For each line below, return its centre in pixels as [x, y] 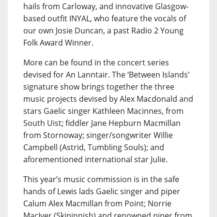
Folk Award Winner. [58, 42]
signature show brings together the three [99, 86]
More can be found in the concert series [96, 62]
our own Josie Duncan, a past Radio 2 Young [103, 30]
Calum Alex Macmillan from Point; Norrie [97, 203]
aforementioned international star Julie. [95, 159]
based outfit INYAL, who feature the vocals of [105, 18]
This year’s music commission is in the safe [101, 179]
